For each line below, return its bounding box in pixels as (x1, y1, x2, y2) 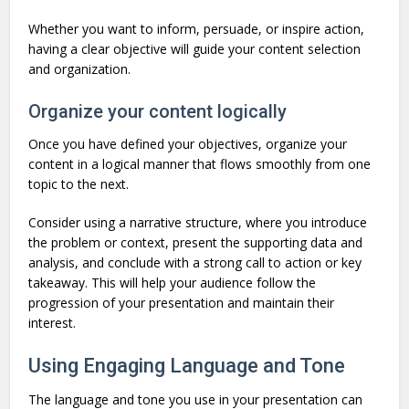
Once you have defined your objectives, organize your (28, 135, 348, 153)
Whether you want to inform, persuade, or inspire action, (28, 20, 365, 38)
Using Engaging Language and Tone (28, 354, 346, 378)
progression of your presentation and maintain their (28, 294, 335, 312)
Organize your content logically (28, 100, 288, 123)
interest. (28, 314, 77, 332)
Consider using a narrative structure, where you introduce (28, 214, 368, 232)
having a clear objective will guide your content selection (28, 40, 362, 58)
